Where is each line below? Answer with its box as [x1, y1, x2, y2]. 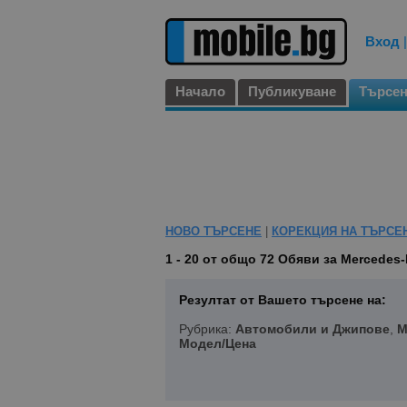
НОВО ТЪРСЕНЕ [165, 224, 262, 239]
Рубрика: [179, 322, 235, 337]
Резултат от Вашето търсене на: [179, 293, 386, 308]
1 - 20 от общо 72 [165, 252, 278, 267]
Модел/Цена [179, 336, 256, 352]
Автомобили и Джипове [235, 322, 390, 337]
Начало [175, 84, 225, 100]
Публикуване [248, 84, 336, 100]
